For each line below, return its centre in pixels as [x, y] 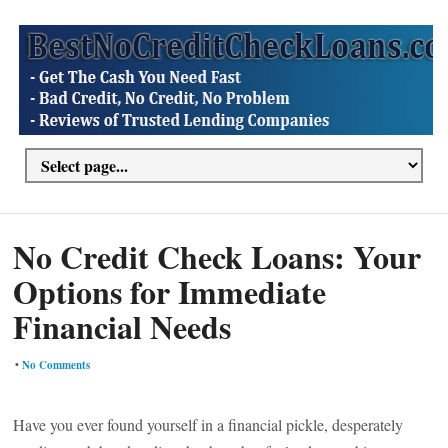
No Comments [56, 365]
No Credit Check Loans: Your [217, 256]
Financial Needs [122, 326]
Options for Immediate [170, 291]
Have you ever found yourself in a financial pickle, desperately [208, 424]
